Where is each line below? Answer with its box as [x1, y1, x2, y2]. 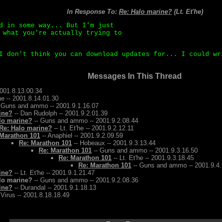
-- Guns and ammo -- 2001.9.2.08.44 [32, 117, 138, 124]
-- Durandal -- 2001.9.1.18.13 [12, 184, 96, 191]
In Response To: [66, 8, 119, 15]
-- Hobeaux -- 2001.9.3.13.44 [72, 139, 156, 147]
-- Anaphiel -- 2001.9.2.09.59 [40, 132, 123, 139]
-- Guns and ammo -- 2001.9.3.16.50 [92, 147, 198, 154]
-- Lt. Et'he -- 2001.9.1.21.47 [12, 169, 95, 176]
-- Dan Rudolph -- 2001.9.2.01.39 [12, 110, 108, 117]
